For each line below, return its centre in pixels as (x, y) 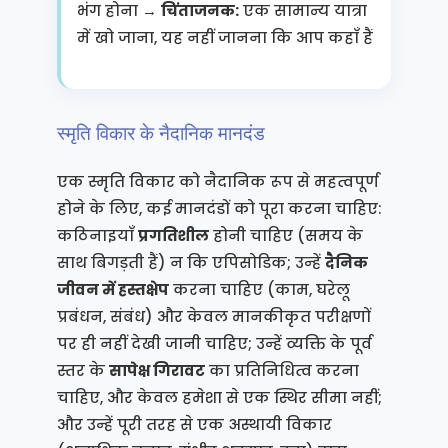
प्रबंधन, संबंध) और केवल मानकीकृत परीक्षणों (213, 316)
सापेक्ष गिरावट (156, 370)
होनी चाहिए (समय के (285, 235)
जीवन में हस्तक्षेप (112, 289)
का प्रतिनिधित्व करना (281, 370)
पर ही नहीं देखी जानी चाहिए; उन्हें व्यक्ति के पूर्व (214, 343)
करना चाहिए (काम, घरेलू (259, 289)
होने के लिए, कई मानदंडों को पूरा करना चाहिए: (219, 208)
